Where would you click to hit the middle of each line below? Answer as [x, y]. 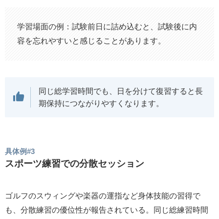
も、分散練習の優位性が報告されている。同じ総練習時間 [106, 209]
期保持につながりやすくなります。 [101, 103]
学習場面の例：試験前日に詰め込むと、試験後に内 [107, 27]
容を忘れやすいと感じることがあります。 [92, 41]
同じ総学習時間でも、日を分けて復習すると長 [120, 91]
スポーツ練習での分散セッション [74, 164]
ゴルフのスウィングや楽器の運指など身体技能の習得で [102, 195]
